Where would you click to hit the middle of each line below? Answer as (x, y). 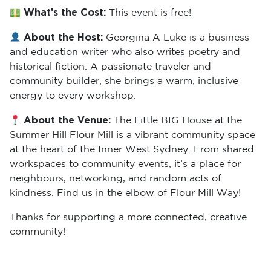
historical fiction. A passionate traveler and (110, 67)
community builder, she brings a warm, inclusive (124, 82)
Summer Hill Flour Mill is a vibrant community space (132, 135)
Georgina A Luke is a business (178, 38)
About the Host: (64, 38)
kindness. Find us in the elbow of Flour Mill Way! (125, 194)
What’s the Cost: (65, 13)
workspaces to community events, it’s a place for (125, 165)
